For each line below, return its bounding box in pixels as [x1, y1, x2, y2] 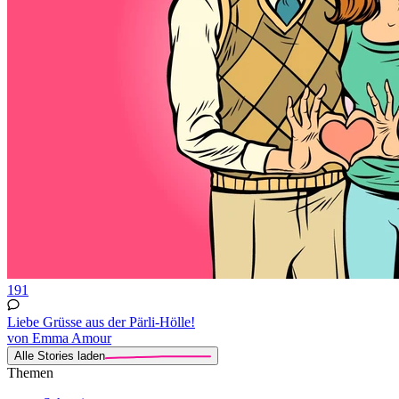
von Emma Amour [7, 330, 111, 346]
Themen [7, 364, 53, 380]
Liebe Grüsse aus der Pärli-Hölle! [7, 313, 195, 330]
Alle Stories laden [14, 348, 105, 362]
